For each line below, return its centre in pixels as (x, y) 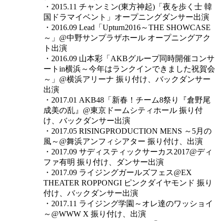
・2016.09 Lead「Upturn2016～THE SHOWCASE (127, 27)
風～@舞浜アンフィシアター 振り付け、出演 (123, 141)
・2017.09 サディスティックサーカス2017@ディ (128, 151)
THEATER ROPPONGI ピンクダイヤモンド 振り (128, 183)
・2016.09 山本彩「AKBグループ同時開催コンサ (129, 58)
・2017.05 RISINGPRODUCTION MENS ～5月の (128, 131)
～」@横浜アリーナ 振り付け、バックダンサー (127, 79)
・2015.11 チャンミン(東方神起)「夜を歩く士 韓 (128, 6)
